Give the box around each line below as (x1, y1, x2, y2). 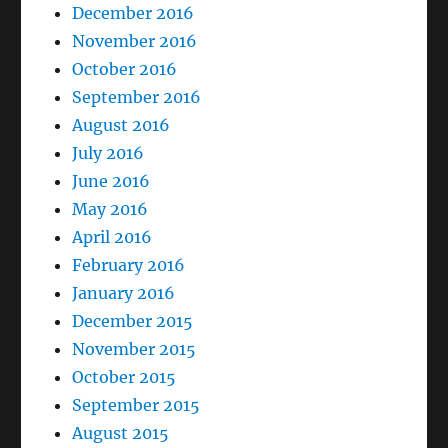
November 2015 (72, 339, 197, 360)
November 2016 (72, 31, 198, 52)
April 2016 (72, 227, 153, 248)
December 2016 (72, 3, 195, 24)
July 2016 (72, 143, 145, 164)
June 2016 (72, 171, 151, 192)
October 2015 (72, 367, 177, 388)
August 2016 (72, 115, 171, 136)
